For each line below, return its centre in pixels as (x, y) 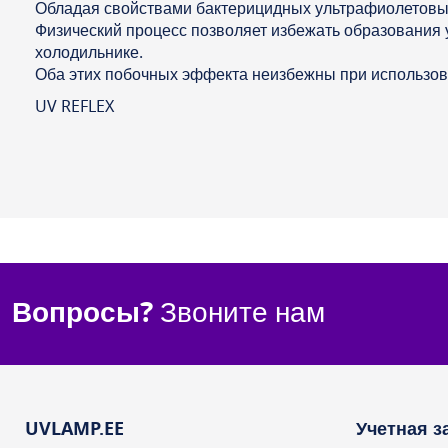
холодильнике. (89, 53)
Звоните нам (239, 312)
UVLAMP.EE (74, 428)
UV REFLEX (74, 107)
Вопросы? (82, 312)
